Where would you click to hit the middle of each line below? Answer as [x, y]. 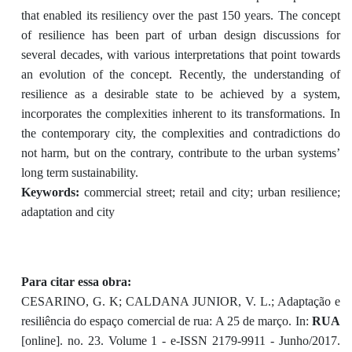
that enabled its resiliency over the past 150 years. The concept [180, 15]
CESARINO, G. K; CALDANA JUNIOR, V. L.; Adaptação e [180, 301]
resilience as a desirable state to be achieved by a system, [180, 93]
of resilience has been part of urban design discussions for [180, 35]
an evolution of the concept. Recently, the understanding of [180, 74]
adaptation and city [68, 211]
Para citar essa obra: [76, 281]
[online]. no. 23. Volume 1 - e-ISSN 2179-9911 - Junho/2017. [180, 340]
